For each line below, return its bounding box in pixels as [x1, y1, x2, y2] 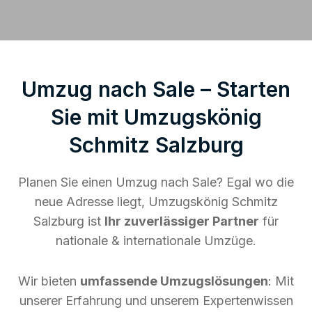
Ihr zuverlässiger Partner [104, 213, 259, 228]
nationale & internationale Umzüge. [56, 233, 256, 248]
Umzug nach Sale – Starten [22, 76, 290, 102]
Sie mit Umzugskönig [50, 104, 262, 130]
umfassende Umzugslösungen [80, 273, 268, 288]
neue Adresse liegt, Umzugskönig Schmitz [34, 194, 278, 209]
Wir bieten [18, 273, 80, 288]
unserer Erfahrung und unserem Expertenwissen [19, 292, 293, 308]
